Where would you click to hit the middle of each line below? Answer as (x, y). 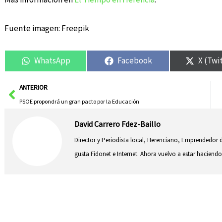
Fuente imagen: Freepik (47, 28)
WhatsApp (52, 61)
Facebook (135, 61)
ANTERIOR (33, 87)
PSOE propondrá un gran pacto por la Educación (79, 101)
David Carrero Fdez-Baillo (118, 124)
